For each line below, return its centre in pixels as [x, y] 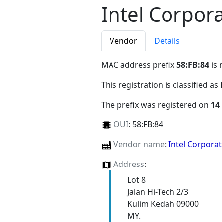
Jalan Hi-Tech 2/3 [158, 192]
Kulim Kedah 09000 [163, 204]
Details [167, 41]
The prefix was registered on [156, 105]
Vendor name [139, 144]
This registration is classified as [161, 85]
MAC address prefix [139, 65]
